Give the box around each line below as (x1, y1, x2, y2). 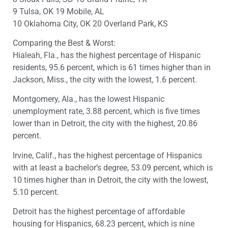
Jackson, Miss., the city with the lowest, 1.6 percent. (13, 74, 197, 84)
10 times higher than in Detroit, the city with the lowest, (13, 175, 208, 185)
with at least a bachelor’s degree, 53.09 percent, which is (13, 162, 213, 173)
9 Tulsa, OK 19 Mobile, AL (13, 6, 104, 16)
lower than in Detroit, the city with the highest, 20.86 (13, 119, 197, 129)
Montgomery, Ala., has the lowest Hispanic (13, 94, 164, 104)
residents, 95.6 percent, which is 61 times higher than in (13, 62, 211, 72)
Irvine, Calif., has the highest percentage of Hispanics (13, 150, 202, 160)
